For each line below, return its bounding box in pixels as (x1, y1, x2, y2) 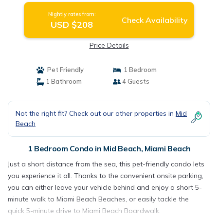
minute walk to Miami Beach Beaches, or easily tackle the (8, 195, 189, 203)
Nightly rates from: (48, 11, 96, 18)
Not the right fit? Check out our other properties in (16, 109, 176, 118)
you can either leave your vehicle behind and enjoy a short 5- (8, 183, 202, 192)
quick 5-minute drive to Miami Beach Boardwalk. (8, 206, 161, 215)
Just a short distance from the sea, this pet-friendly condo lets (8, 160, 204, 168)
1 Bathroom (44, 77, 82, 85)
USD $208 (51, 19, 93, 30)
